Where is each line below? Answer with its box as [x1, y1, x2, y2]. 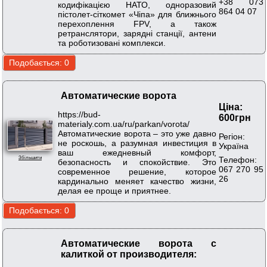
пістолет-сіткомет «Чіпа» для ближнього [58, 9, 216, 19]
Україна [219, 141, 249, 151]
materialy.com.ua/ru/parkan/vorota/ [58, 119, 190, 129]
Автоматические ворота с [61, 238, 216, 249]
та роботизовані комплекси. [58, 38, 166, 48]
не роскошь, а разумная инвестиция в [58, 138, 216, 148]
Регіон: [219, 131, 245, 141]
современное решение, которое [58, 166, 216, 176]
